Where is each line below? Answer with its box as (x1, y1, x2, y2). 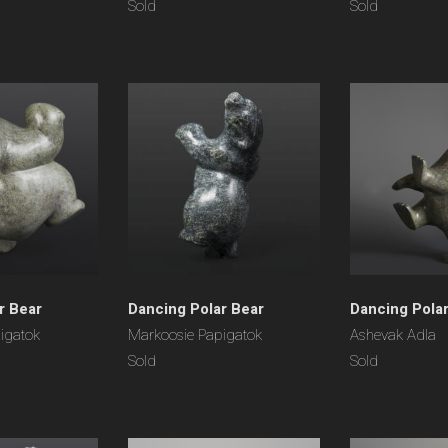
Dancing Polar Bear (128, 298, 264, 320)
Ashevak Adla (350, 324, 436, 346)
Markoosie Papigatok (128, 324, 262, 346)
